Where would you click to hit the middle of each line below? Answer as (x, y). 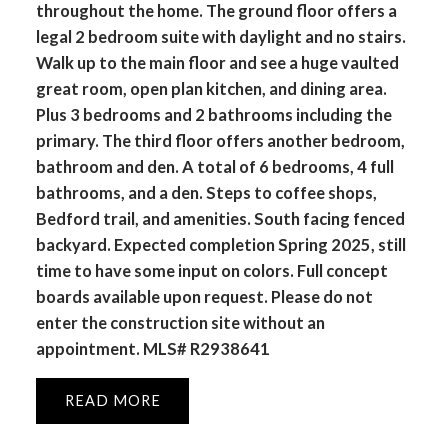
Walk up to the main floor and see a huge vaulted (217, 62)
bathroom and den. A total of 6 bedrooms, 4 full (214, 166)
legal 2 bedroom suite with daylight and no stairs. (220, 36)
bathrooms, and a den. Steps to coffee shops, (206, 192)
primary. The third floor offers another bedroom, (220, 140)
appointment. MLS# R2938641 (152, 348)
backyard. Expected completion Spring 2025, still (220, 244)
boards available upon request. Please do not (204, 296)
